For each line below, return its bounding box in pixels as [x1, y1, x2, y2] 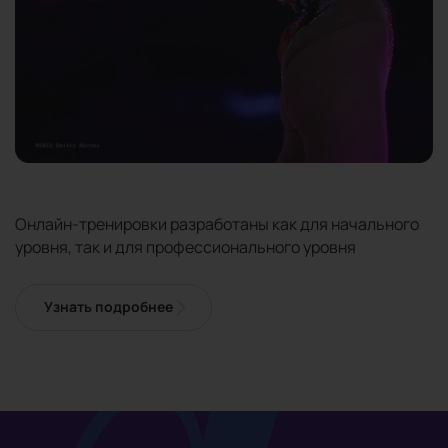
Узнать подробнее [44, 297, 173, 317]
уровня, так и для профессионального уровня [15, 235, 356, 258]
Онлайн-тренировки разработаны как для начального [15, 212, 419, 235]
